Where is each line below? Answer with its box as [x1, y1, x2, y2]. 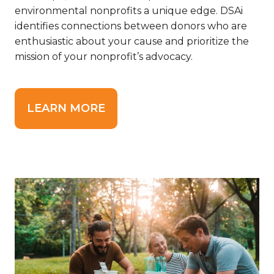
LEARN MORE [27, 101, 105, 115]
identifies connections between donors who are [15, 20, 247, 32]
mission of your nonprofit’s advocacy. [15, 50, 193, 62]
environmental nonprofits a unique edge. [15, 4, 220, 17]
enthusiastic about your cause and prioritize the [15, 35, 249, 47]
